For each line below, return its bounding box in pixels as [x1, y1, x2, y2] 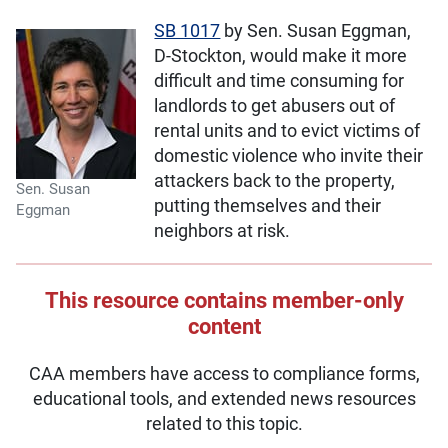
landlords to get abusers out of [154, 95, 396, 118]
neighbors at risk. [154, 220, 291, 243]
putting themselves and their [154, 195, 382, 218]
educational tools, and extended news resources [32, 387, 416, 410]
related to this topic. [145, 412, 303, 435]
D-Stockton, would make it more [154, 45, 408, 68]
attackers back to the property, [154, 170, 396, 193]
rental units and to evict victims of [154, 120, 421, 143]
